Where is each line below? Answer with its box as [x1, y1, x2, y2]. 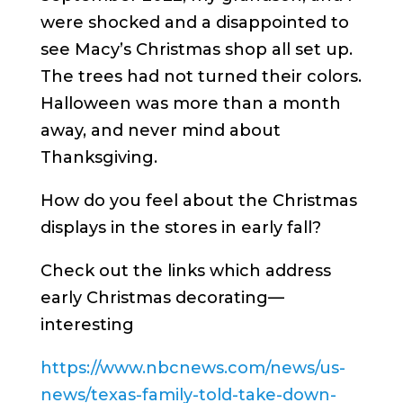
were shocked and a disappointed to [40, 12, 349, 32]
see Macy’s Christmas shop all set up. [40, 39, 353, 59]
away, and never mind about [40, 120, 281, 140]
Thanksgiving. [40, 147, 157, 167]
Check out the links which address [40, 260, 331, 281]
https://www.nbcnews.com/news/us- [40, 357, 345, 378]
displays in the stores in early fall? [40, 217, 321, 237]
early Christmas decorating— [40, 287, 284, 308]
